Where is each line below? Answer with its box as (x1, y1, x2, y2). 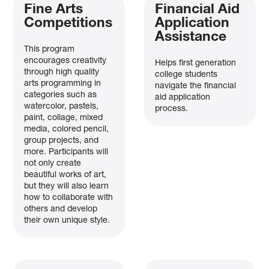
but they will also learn (24, 182, 109, 191)
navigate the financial (154, 82, 236, 91)
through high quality (24, 68, 100, 77)
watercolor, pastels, (24, 102, 99, 111)
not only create (24, 159, 82, 168)
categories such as (24, 91, 97, 100)
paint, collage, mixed (24, 113, 103, 122)
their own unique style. (24, 216, 110, 225)
